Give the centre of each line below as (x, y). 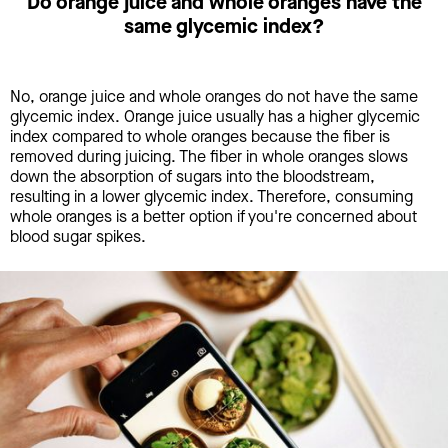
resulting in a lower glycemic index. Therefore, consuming (211, 196)
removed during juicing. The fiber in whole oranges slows (209, 156)
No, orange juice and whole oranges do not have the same (214, 96)
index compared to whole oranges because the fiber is (200, 136)
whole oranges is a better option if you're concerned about (213, 216)
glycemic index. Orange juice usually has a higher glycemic (215, 116)
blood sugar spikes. (78, 236)
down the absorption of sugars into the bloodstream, (192, 176)
